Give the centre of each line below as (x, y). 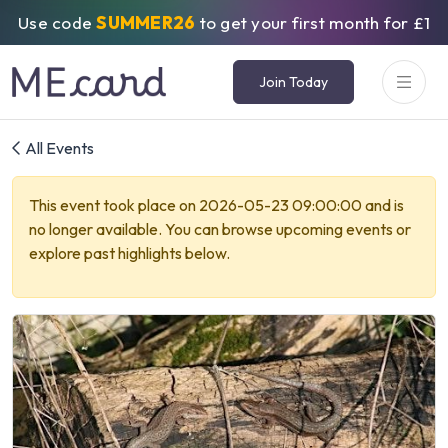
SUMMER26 (146, 22)
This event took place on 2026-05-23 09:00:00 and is (216, 205)
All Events (58, 148)
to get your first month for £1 (312, 22)
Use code (57, 22)
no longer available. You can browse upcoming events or (220, 229)
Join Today (293, 81)
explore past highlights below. (129, 253)
